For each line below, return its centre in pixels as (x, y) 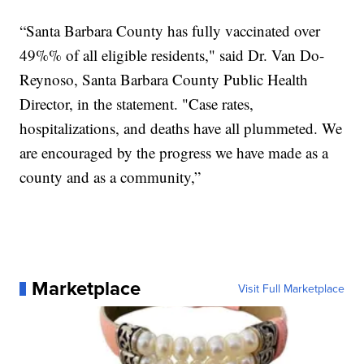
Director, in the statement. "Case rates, (137, 104)
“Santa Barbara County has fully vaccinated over (170, 31)
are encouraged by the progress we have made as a (174, 153)
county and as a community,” (110, 177)
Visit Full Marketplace (291, 289)
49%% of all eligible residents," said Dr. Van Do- (172, 55)
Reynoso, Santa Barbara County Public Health (164, 80)
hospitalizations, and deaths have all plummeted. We (181, 128)
